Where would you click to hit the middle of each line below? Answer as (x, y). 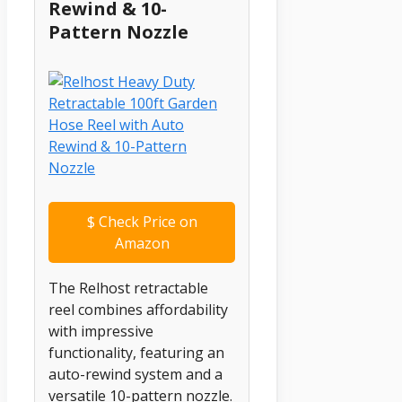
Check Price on (146, 221)
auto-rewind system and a (135, 374)
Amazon (142, 243)
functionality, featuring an (136, 352)
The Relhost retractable (128, 288)
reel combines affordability (138, 309)
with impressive (101, 331)
